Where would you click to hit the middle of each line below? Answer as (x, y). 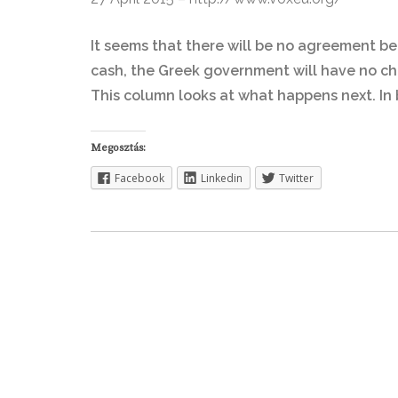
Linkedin (222, 178)
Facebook (139, 178)
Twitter (296, 178)
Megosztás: (118, 148)
